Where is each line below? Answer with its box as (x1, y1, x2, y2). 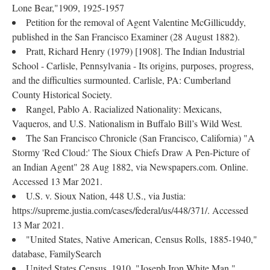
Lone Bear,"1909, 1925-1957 (12, 1, 124, 14)
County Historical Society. (12, 88, 112, 101)
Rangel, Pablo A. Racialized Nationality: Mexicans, (26, 102, 222, 115)
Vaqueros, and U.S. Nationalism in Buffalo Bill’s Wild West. (12, 117, 242, 130)
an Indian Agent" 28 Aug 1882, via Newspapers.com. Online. (12, 160, 248, 173)
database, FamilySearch (12, 247, 101, 260)
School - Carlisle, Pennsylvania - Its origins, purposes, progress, (12, 59, 254, 72)
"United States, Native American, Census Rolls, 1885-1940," (26, 233, 257, 245)
